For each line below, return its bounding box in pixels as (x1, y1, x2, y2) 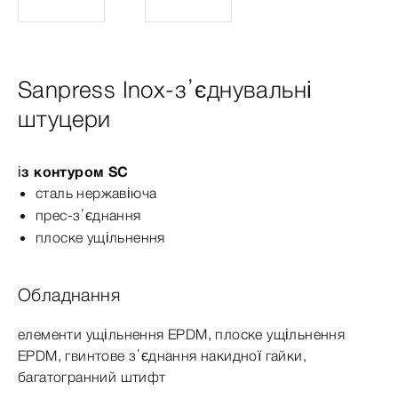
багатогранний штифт (18, 367, 166, 386)
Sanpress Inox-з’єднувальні (18, 75, 313, 104)
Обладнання (18, 283, 120, 306)
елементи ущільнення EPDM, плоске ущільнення (18, 324, 346, 343)
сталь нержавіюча (36, 183, 157, 202)
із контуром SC (18, 162, 129, 180)
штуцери (18, 104, 111, 133)
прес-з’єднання (36, 205, 141, 224)
